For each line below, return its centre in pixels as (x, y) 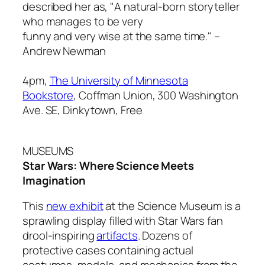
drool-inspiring (60, 236)
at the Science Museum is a (172, 206)
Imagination (54, 180)
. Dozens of (165, 236)
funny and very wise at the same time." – (121, 36)
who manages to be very (83, 22)
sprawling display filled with (90, 221)
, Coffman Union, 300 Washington (156, 96)
